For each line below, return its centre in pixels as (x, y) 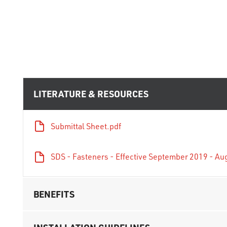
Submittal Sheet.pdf (86, 126)
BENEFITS (54, 194)
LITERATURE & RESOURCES (91, 93)
